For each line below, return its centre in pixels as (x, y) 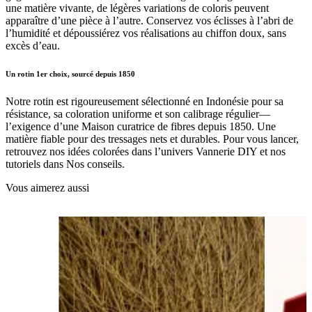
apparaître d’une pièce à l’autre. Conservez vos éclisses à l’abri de (149, 21)
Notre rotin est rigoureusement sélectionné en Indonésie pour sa (145, 102)
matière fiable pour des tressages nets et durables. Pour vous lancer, (152, 139)
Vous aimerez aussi (47, 188)
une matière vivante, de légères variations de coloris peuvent (137, 8)
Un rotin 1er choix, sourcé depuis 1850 (70, 74)
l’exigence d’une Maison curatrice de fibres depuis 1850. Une (141, 127)
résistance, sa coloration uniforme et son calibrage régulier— (138, 114)
